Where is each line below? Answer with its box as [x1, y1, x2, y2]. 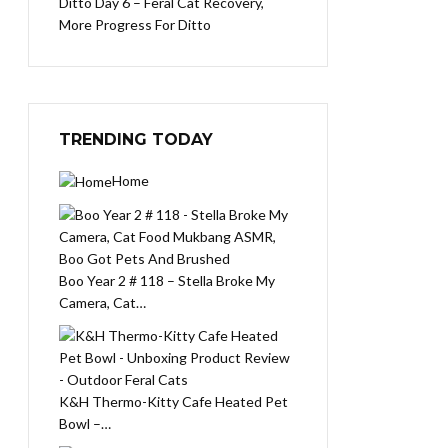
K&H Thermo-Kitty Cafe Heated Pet [59, 393, 288, 411]
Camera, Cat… [59, 294, 146, 312]
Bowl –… [59, 415, 111, 433]
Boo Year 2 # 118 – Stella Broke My [59, 272, 275, 290]
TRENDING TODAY [59, 130, 213, 149]
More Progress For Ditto [59, 16, 211, 33]
